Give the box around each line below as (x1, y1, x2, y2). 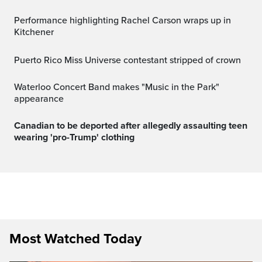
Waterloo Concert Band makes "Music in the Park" (14, 81, 22, 93)
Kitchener (14, 26, 54, 38)
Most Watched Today (9, 230, 142, 247)
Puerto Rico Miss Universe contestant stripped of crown (20, 54, 241, 66)
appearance (14, 92, 64, 105)
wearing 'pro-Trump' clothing (14, 131, 135, 143)
